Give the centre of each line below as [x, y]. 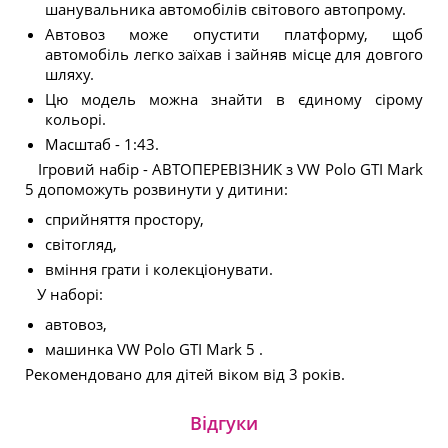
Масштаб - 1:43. [102, 144]
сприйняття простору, [124, 219]
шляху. [69, 74]
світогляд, [81, 244]
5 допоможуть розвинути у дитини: [156, 189]
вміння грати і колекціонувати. [159, 269]
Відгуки [224, 423]
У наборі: [64, 294]
